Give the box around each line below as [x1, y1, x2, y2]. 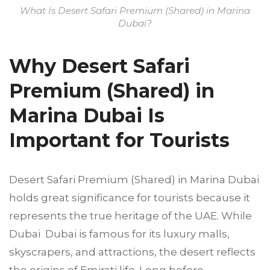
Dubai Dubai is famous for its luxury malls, [9, 227, 230, 240]
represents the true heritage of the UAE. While [9, 209, 252, 222]
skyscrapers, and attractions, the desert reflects [9, 245, 256, 258]
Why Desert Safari [9, 54, 190, 78]
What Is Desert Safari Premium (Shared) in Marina [20, 4, 250, 16]
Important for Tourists [9, 128, 230, 152]
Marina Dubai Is [9, 103, 165, 127]
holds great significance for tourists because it [9, 191, 250, 204]
